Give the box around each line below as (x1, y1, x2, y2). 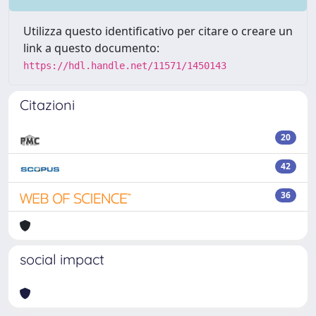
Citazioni (20, 96, 75, 114)
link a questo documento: (23, 40, 159, 56)
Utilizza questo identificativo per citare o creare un (23, 23, 293, 39)
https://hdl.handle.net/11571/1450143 (23, 60, 226, 71)
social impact (20, 250, 104, 268)
